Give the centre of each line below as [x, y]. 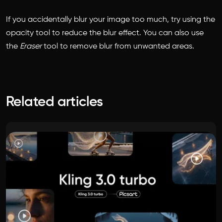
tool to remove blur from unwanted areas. [118, 46]
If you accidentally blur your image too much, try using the [111, 20]
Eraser [31, 46]
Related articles [55, 102]
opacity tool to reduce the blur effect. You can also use [105, 33]
